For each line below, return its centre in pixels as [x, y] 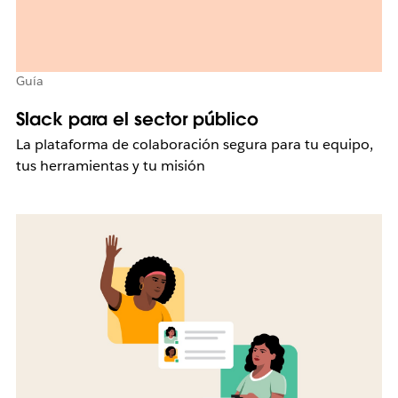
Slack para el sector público [137, 119]
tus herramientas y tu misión [110, 165]
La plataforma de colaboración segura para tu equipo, [194, 144]
